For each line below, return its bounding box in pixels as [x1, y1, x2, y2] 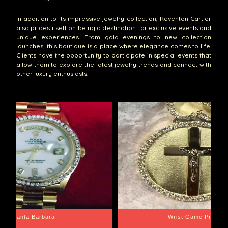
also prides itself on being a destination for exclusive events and [16, 23, 212, 32]
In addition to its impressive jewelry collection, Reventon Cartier [16, 14, 212, 22]
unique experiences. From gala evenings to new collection [16, 33, 212, 41]
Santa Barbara [13, 214, 55, 220]
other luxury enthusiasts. [16, 69, 88, 77]
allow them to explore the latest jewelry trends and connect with [16, 60, 212, 68]
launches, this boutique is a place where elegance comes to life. [16, 42, 212, 50]
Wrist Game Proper [168, 214, 225, 220]
